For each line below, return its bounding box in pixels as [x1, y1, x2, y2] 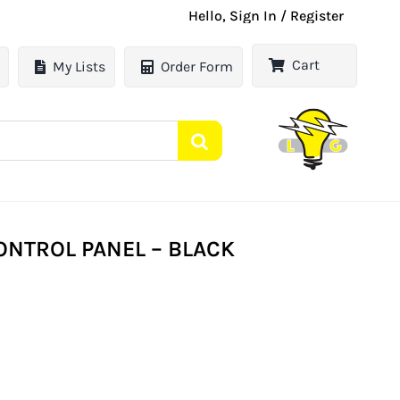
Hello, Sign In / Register [188, 7, 345, 24]
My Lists [53, 58, 106, 76]
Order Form [161, 58, 234, 76]
